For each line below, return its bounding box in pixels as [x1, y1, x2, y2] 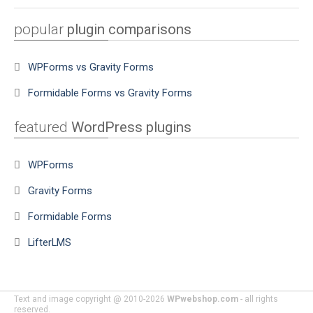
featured [14, 119, 71, 136]
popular [14, 21, 67, 38]
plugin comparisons [67, 21, 191, 38]
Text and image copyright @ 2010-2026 [14, 294, 167, 304]
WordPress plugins [71, 119, 191, 136]
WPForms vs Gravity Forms [28, 61, 154, 73]
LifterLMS [28, 236, 71, 249]
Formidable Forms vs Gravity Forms [28, 87, 192, 99]
